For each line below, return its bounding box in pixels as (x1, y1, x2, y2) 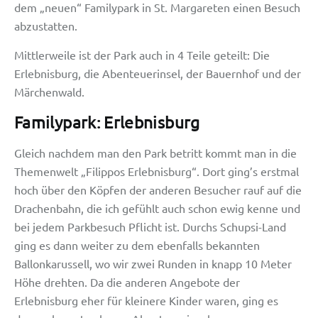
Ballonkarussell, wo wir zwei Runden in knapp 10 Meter (14, 256, 292, 270)
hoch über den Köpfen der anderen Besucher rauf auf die (14, 182, 302, 197)
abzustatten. (14, 18, 77, 33)
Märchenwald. (14, 84, 84, 99)
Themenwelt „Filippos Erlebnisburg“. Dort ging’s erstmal (14, 163, 299, 178)
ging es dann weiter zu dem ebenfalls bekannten (14, 237, 260, 252)
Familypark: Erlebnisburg (14, 110, 200, 133)
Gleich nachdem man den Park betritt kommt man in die (14, 145, 297, 160)
